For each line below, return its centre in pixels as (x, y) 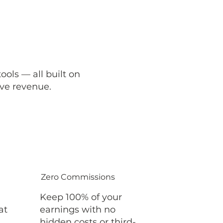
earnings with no (77, 210)
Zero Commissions (78, 177)
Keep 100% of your (81, 197)
